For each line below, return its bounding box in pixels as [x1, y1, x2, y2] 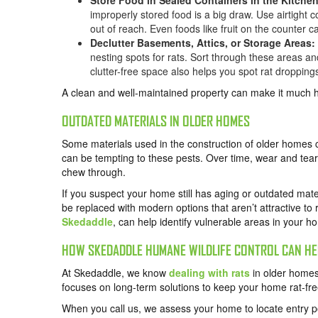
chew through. [62, 165, 126, 180]
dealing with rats [169, 265, 250, 280]
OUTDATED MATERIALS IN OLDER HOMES [62, 113, 250, 130]
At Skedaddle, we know [62, 265, 169, 280]
